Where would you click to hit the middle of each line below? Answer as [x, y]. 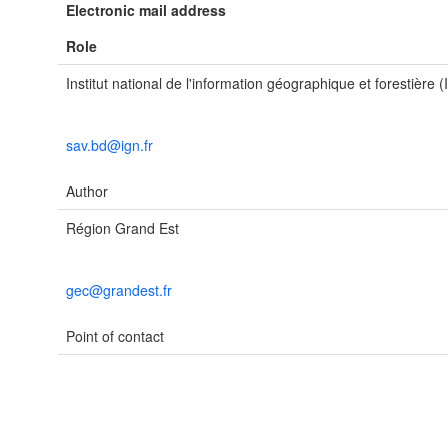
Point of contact [115, 336]
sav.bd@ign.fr [109, 145]
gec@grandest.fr [119, 290]
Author [87, 191]
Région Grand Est [122, 228]
